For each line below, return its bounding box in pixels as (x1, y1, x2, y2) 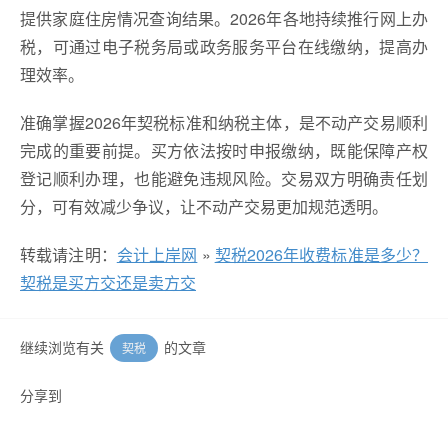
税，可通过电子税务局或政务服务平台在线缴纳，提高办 (20, 34, 428, 58)
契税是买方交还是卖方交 (20, 270, 196, 294)
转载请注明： (20, 242, 117, 266)
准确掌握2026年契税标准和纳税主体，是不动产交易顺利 (20, 110, 428, 134)
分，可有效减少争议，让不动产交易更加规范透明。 (20, 194, 388, 218)
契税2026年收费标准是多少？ (214, 242, 428, 266)
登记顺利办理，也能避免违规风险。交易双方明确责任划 (20, 166, 428, 190)
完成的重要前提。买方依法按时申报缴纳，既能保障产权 (20, 138, 428, 162)
